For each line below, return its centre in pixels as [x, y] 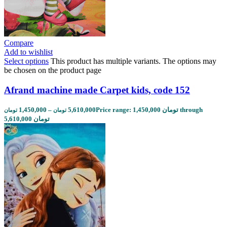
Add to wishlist [28, 52]
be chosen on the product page [53, 70]
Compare [19, 43]
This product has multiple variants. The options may [134, 61]
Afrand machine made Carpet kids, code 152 [97, 90]
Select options [26, 61]
